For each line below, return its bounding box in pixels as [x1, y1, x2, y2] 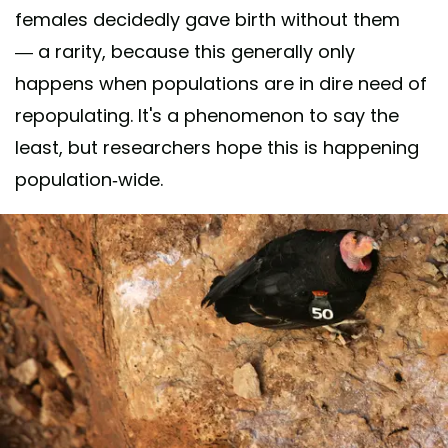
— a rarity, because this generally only [15, 39, 355, 65]
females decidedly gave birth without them [15, 7, 400, 33]
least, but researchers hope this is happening [15, 135, 419, 161]
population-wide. [15, 167, 163, 193]
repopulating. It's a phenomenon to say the [15, 103, 399, 129]
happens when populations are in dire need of [15, 71, 427, 97]
